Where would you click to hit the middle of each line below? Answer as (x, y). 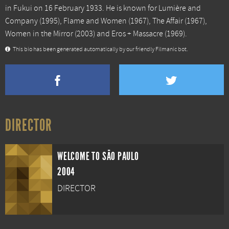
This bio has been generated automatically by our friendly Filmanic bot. (100, 49)
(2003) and (92, 34)
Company (21, 21)
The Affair (168, 21)
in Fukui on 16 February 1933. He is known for (82, 8)
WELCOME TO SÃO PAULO (98, 156)
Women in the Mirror (39, 34)
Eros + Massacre (137, 34)
